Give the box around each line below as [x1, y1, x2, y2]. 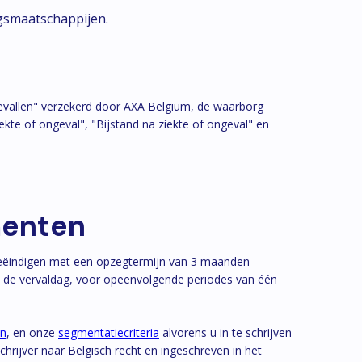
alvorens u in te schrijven [159, 324, 292, 340]
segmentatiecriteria [58, 324, 159, 340]
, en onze [6, 324, 58, 340]
